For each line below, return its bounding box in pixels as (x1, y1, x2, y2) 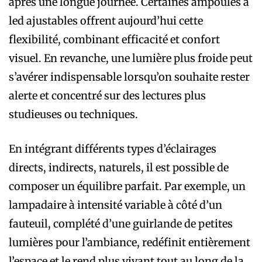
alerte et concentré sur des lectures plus (9, 88, 206, 102)
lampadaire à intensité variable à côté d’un (9, 198, 222, 212)
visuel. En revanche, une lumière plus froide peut (9, 51, 253, 65)
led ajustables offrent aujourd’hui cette (9, 13, 203, 27)
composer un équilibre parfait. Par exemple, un (9, 179, 246, 193)
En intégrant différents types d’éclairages (9, 142, 216, 156)
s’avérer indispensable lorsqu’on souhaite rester (9, 70, 250, 84)
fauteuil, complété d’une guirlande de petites (9, 216, 233, 230)
